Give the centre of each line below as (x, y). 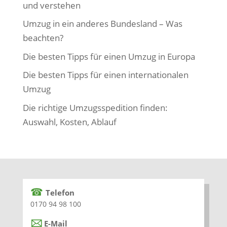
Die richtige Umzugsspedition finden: (95, 107)
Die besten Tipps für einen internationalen (105, 75)
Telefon (60, 192)
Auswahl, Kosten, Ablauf (69, 122)
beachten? (43, 38)
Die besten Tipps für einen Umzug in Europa (109, 56)
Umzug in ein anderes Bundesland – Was (102, 24)
